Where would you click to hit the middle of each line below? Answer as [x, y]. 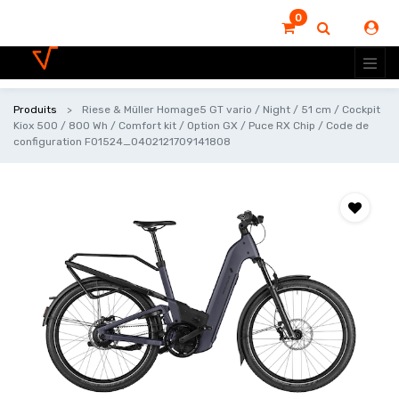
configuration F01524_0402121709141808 [122, 142]
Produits [35, 110]
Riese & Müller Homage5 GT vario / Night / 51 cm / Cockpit [231, 110]
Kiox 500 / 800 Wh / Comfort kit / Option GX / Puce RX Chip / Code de [191, 126]
